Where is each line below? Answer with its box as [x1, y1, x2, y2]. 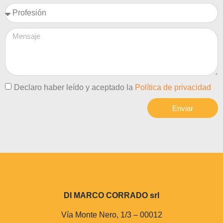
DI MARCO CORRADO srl [64, 191, 159, 200]
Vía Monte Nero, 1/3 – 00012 [61, 210, 162, 219]
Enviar [172, 104, 193, 112]
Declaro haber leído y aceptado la [14, 83, 135, 92]
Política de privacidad [135, 83, 211, 92]
